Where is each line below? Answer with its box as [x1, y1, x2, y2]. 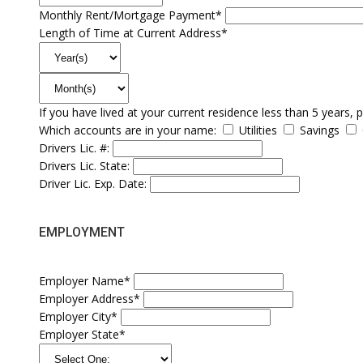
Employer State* [39, 327, 126, 343]
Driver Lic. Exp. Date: [39, 175, 147, 191]
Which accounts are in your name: [39, 122, 216, 138]
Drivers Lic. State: [39, 157, 130, 173]
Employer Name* [39, 273, 130, 289]
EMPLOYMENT [39, 224, 125, 240]
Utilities [236, 122, 277, 138]
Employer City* [39, 309, 117, 325]
